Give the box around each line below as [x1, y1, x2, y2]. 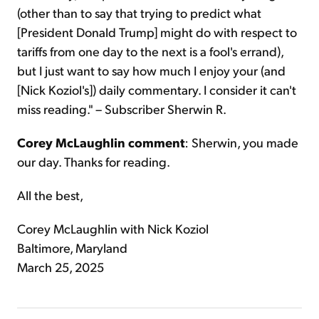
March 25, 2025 [17, 258, 104, 276]
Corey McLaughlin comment [17, 134, 184, 151]
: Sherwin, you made [184, 134, 298, 151]
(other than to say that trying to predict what [17, 4, 261, 21]
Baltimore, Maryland [17, 239, 127, 256]
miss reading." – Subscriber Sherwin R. [17, 100, 226, 117]
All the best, [17, 187, 83, 204]
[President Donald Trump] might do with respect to [17, 23, 297, 41]
